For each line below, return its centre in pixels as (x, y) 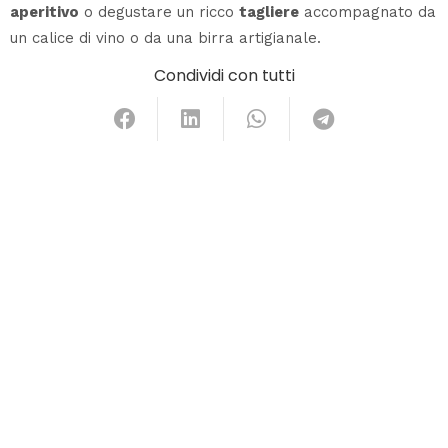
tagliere (269, 12)
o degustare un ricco (159, 12)
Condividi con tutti (224, 76)
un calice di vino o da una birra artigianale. (165, 38)
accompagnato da (367, 12)
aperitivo (44, 12)
